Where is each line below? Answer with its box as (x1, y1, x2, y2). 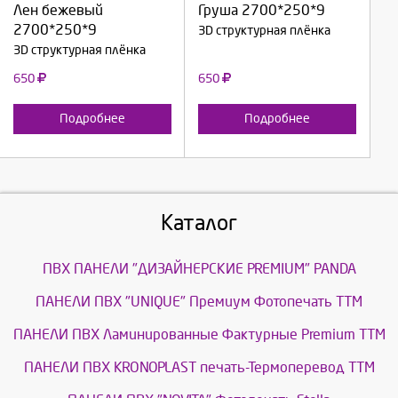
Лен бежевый (13, 3, 103, 19)
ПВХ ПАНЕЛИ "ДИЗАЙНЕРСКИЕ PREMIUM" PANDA (42, 261, 356, 277)
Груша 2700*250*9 (198, 3, 325, 19)
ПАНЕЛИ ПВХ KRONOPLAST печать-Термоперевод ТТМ (23, 360, 375, 376)
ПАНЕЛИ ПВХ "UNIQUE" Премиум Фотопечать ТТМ (36, 294, 362, 310)
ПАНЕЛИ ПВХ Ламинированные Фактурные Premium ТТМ (12, 327, 386, 343)
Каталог (161, 211, 237, 235)
